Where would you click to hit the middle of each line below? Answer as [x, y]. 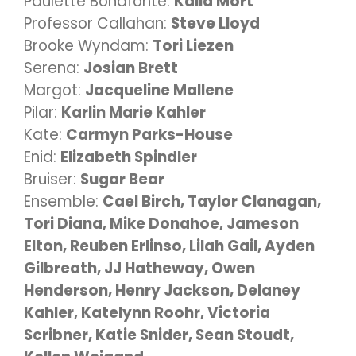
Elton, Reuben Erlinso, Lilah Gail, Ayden [169, 246]
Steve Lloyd [215, 23]
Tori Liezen [193, 46]
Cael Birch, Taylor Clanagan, [212, 201]
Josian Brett [131, 68]
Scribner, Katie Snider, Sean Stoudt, [159, 335]
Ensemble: [63, 201]
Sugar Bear [122, 179]
